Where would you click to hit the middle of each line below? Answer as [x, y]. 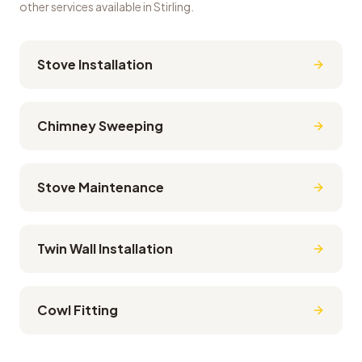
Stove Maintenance [101, 187]
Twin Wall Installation [105, 248]
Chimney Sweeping [100, 126]
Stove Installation [95, 64]
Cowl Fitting [78, 310]
